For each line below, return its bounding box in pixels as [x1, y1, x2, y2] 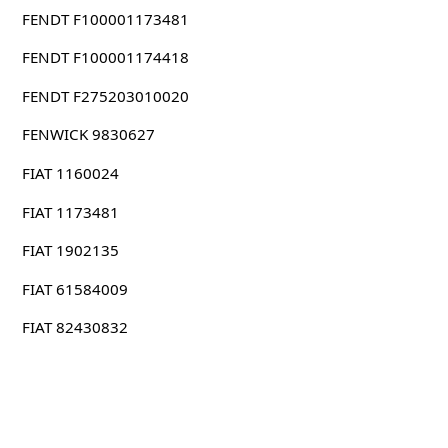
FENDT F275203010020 [21, 85, 189, 106]
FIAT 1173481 [21, 201, 119, 222]
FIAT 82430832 [21, 317, 128, 338]
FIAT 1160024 [21, 163, 119, 184]
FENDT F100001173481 [21, 8, 189, 29]
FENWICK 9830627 [21, 124, 155, 145]
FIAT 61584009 [21, 278, 128, 299]
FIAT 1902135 [21, 240, 119, 261]
